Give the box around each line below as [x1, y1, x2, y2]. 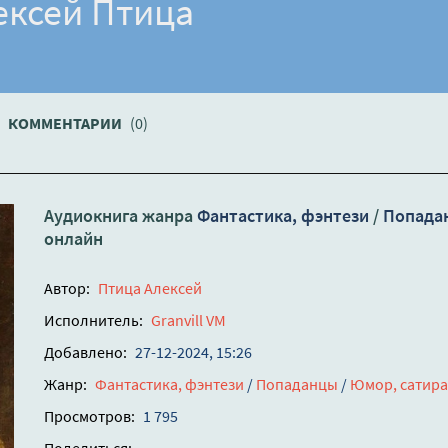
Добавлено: [44, 342, 127, 363]
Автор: [44, 278, 90, 299]
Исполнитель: [44, 310, 143, 331]
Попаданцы [256, 374, 338, 395]
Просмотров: [44, 406, 135, 427]
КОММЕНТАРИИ [8, 113, 125, 134]
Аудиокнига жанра [44, 204, 197, 228]
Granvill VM [151, 310, 226, 331]
